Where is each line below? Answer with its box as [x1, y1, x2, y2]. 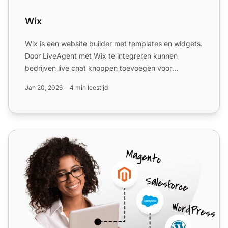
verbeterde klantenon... [25, 75, 103, 84]
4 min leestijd [70, 83, 108, 91]
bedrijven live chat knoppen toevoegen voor [25, 63, 172, 72]
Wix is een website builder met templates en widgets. [25, 39, 203, 48]
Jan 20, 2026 [25, 83, 63, 91]
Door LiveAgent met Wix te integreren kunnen [25, 51, 178, 60]
